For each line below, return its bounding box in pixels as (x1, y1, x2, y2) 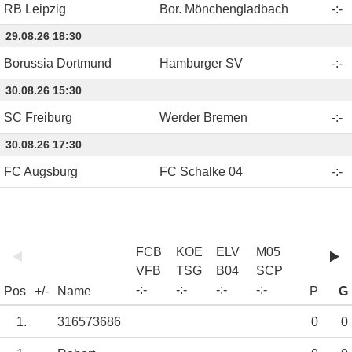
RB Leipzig (4, 2, 66, 16)
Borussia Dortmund (4, 56, 112, 70)
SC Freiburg (4, 110, 72, 124)
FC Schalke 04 (159, 164, 243, 178)
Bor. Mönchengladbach (159, 2, 288, 16)
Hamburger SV (159, 56, 243, 70)
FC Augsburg (4, 164, 78, 178)
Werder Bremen (159, 110, 247, 124)
